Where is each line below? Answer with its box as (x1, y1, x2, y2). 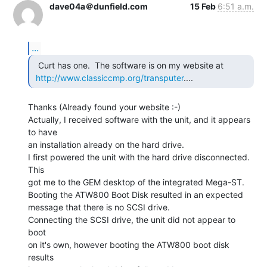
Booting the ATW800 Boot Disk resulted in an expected (28, 189, 243, 200)
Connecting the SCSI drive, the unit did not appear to (28, 214, 235, 225)
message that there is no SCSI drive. (28, 201, 170, 212)
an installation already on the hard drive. (28, 139, 184, 150)
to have (28, 126, 57, 137)
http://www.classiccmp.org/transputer (36, 72, 184, 83)
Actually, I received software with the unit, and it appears (28, 114, 250, 125)
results (28, 252, 54, 262)
